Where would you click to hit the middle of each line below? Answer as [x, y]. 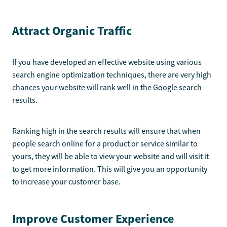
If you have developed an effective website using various [107, 62]
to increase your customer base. [66, 182]
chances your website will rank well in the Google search [107, 87]
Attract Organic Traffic [72, 31]
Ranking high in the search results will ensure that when [106, 131]
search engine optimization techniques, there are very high [112, 75]
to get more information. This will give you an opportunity [110, 169]
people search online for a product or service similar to [105, 144]
